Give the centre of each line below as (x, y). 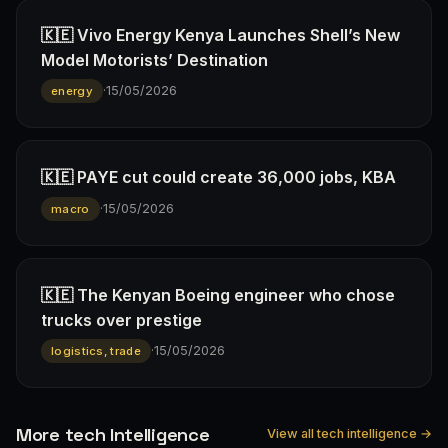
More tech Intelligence (113, 434)
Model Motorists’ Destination (154, 59)
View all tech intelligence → (349, 434)
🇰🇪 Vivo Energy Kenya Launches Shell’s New (220, 34)
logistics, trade (96, 350)
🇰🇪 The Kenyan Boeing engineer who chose (218, 294)
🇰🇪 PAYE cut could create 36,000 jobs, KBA (218, 177)
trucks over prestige (121, 319)
